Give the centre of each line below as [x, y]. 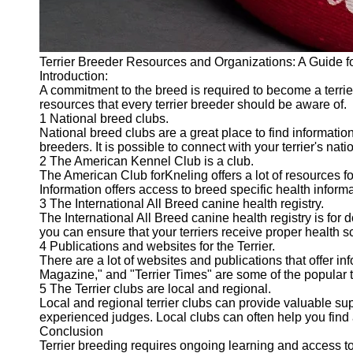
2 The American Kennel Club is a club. [147, 161]
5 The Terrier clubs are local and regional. [155, 289]
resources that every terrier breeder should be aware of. [193, 104]
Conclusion [71, 331]
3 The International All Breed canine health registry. [182, 204]
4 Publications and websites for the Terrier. [157, 246]
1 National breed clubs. [104, 119]
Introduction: [74, 76]
